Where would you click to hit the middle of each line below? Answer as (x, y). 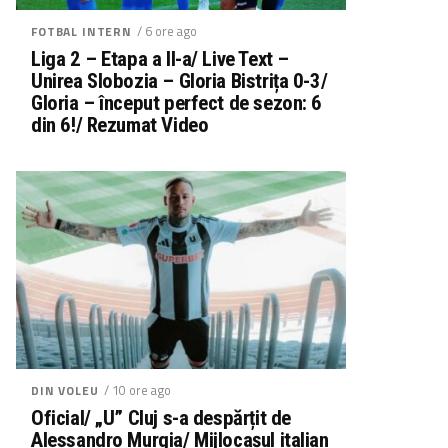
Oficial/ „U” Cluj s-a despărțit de (161, 417)
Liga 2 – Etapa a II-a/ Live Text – (160, 58)
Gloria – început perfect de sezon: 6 (177, 102)
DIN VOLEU (65, 390)
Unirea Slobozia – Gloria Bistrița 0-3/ (179, 80)
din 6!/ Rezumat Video (120, 124)
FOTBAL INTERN (81, 31)
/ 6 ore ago (166, 30)
